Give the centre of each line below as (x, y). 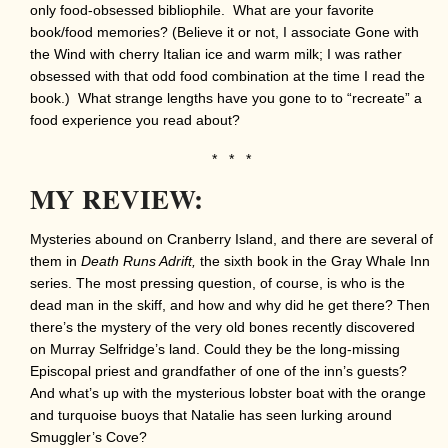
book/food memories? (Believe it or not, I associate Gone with (224, 31)
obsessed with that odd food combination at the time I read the (227, 75)
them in (55, 260)
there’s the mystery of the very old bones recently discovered (222, 326)
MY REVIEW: (116, 198)
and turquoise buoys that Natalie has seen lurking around (211, 414)
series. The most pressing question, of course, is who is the (217, 282)
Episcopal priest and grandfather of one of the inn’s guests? (218, 370)
